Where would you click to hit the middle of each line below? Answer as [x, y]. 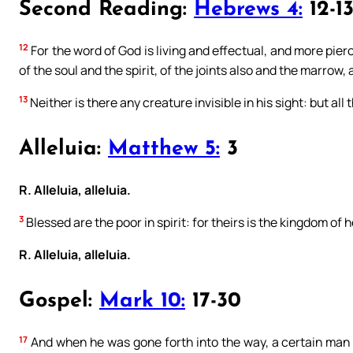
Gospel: [59, 301]
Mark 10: [142, 301]
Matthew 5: [164, 149]
